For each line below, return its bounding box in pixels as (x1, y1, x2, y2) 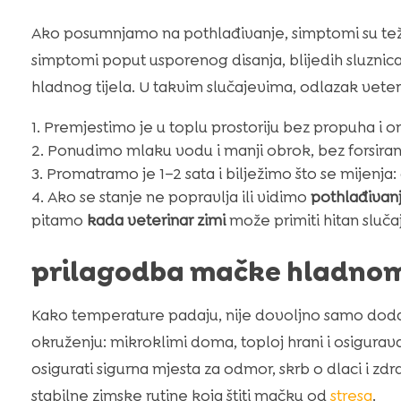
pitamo (30, 209, 87, 230)
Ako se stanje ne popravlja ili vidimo (47, 186, 311, 207)
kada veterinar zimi (86, 209, 226, 230)
